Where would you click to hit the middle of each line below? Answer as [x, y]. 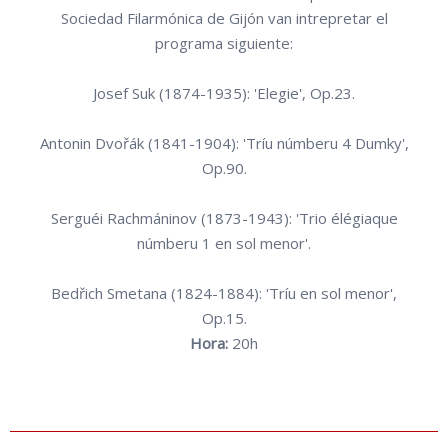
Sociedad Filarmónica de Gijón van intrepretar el [224, 18]
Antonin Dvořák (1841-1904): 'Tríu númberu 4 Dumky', [224, 143]
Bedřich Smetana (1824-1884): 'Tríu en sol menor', [224, 293]
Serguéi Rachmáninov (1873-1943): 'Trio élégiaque [224, 218]
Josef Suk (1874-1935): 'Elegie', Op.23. [224, 93]
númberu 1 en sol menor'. [224, 243]
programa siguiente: [224, 43]
